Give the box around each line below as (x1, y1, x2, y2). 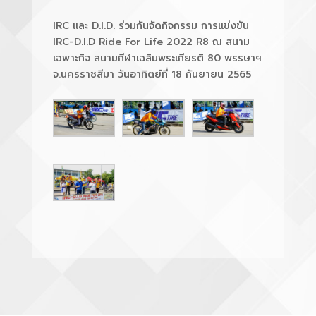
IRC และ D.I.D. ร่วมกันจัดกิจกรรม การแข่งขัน (52, 18, 249, 33)
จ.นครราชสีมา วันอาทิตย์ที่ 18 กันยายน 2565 (52, 66, 251, 82)
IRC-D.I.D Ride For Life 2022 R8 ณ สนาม (52, 34, 250, 49)
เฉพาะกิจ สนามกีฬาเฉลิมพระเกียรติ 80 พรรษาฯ (52, 50, 262, 66)
